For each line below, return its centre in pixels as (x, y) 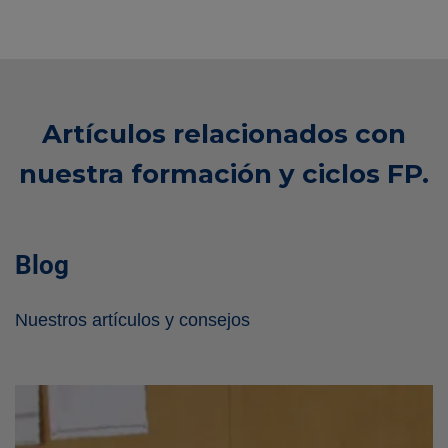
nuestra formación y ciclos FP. (224, 174)
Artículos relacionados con (224, 134)
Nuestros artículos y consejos (132, 320)
